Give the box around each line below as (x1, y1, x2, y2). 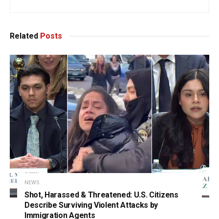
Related (10, 31, 38, 41)
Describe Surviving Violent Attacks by (24, 200, 158, 210)
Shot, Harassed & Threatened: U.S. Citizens (24, 190, 178, 200)
